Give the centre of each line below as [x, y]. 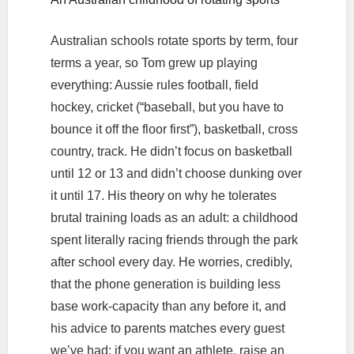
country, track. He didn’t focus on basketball [171, 151]
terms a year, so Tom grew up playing [154, 62]
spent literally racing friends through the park [174, 239]
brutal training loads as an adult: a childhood [174, 217]
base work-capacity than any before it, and [168, 306]
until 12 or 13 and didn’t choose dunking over [176, 173]
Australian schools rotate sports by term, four [174, 40]
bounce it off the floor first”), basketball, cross [174, 129]
